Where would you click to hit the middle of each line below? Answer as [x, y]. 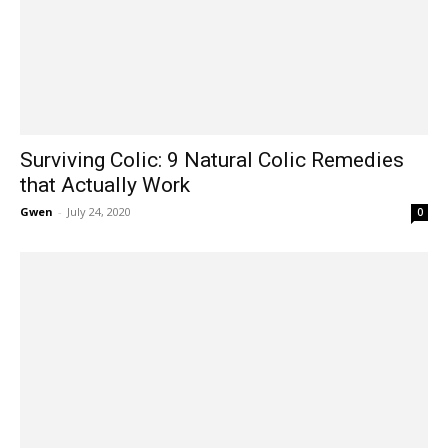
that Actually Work [105, 184]
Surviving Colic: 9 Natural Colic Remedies [212, 159]
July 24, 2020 [99, 211]
